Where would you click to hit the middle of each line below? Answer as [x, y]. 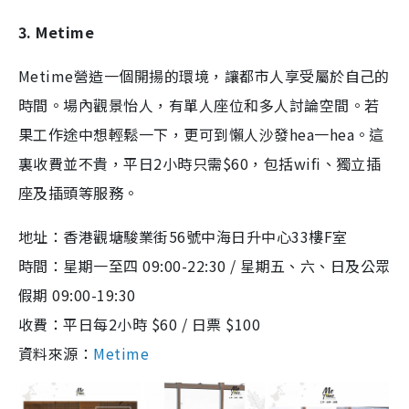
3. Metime [57, 31]
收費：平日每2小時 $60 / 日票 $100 [140, 324]
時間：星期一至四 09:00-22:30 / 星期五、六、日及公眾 [204, 265]
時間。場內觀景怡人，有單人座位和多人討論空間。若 [199, 105]
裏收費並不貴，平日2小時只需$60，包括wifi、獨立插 [200, 163]
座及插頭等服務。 [79, 192]
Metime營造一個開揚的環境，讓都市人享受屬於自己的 [204, 75]
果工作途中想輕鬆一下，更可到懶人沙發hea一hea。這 [201, 134]
